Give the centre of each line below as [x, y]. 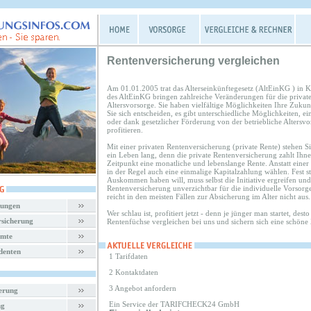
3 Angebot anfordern [143, 288]
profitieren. [125, 130]
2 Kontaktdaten [134, 272]
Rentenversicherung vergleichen [193, 61]
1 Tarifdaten [128, 256]
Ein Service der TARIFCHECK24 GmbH [174, 304]
